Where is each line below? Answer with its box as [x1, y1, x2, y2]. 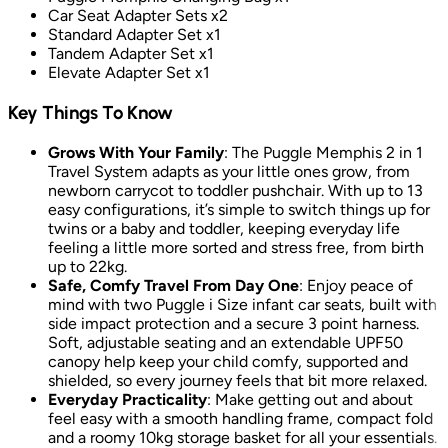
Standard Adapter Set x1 [48, 25, 221, 45]
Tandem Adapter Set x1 [48, 44, 214, 64]
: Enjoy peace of [299, 275, 413, 295]
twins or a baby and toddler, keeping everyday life [48, 218, 400, 238]
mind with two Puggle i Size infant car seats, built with [48, 294, 437, 314]
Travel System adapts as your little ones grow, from [48, 161, 410, 181]
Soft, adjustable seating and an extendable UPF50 [48, 332, 403, 352]
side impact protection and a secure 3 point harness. [48, 313, 419, 333]
